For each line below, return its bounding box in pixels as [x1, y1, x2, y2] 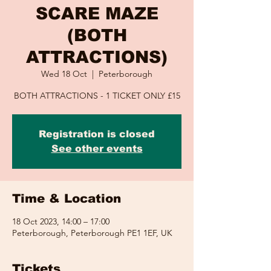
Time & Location [12, 192, 121, 205]
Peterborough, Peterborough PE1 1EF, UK [12, 227, 172, 238]
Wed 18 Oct [41, 68, 87, 79]
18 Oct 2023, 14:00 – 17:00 [12, 216, 109, 227]
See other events [51, 143, 143, 154]
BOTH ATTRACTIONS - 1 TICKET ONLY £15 [13, 90, 180, 101]
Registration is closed [39, 129, 155, 139]
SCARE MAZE [35, 4, 158, 23]
